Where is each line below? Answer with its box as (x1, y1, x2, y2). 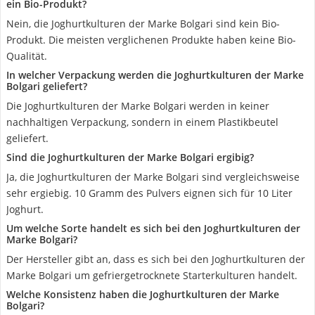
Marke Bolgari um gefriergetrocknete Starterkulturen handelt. (6, 269, 297, 282)
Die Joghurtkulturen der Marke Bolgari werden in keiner (6, 99, 269, 112)
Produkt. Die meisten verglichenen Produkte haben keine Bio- (6, 33, 296, 46)
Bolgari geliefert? (6, 79, 87, 93)
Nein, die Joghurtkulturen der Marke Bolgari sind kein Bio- (6, 17, 280, 30)
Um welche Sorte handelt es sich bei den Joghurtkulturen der (6, 221, 300, 235)
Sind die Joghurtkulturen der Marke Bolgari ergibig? (6, 150, 254, 164)
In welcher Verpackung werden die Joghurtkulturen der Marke (6, 68, 304, 82)
